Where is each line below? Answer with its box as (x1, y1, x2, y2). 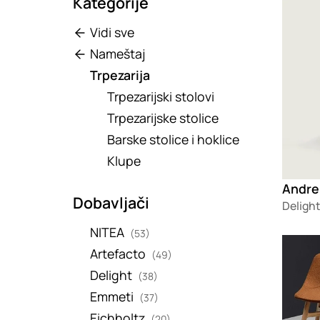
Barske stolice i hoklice (107, 130, 240, 148)
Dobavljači (73, 191, 150, 213)
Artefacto (90, 244, 146, 262)
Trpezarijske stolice (107, 109, 219, 126)
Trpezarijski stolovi (107, 87, 215, 105)
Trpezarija (90, 66, 151, 84)
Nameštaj (90, 44, 146, 62)
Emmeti (90, 287, 134, 305)
